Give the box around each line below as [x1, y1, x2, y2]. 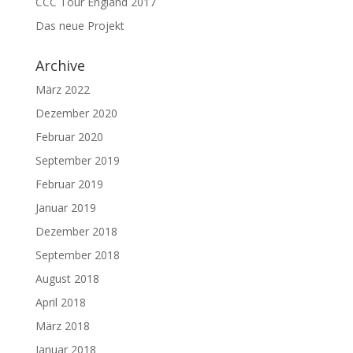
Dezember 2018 [35, 224, 117, 240]
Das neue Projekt [35, 18, 124, 34]
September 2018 [35, 247, 120, 263]
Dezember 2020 [35, 106, 117, 121]
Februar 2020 [35, 129, 103, 145]
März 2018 [35, 318, 90, 334]
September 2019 [35, 153, 120, 169]
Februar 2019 [35, 176, 103, 192]
